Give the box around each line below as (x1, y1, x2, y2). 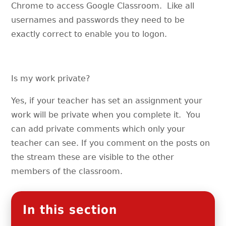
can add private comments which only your (11, 124, 186, 134)
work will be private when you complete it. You (11, 109, 201, 120)
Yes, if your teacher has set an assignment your (11, 95, 203, 105)
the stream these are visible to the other (11, 152, 175, 162)
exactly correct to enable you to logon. (11, 29, 173, 39)
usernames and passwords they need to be (11, 15, 185, 25)
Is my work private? (11, 73, 91, 83)
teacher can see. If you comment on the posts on (11, 138, 210, 148)
